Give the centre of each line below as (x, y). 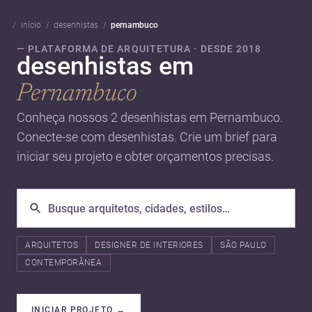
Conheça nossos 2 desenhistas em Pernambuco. (150, 117)
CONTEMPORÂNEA (64, 263)
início (31, 25)
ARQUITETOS (52, 245)
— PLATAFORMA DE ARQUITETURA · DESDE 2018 (139, 49)
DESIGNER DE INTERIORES (149, 245)
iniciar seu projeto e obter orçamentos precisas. (145, 156)
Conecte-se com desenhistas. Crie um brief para (147, 137)
